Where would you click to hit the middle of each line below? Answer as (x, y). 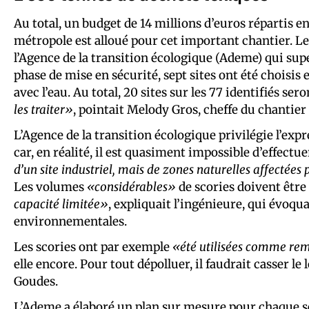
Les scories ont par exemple (93, 247)
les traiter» (43, 109)
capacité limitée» (61, 204)
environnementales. (70, 221)
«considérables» (131, 187)
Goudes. (36, 281)
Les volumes (50, 187)
